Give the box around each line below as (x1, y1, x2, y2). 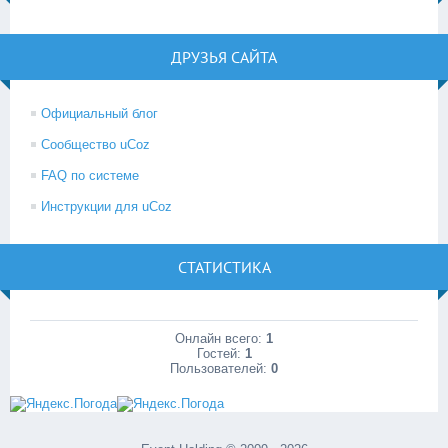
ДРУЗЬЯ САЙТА (171, 46, 277, 67)
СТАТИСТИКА (177, 256, 271, 277)
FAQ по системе (41, 167, 139, 183)
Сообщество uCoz (41, 136, 150, 152)
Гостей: (196, 345, 245, 361)
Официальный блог (41, 105, 158, 121)
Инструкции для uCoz (41, 198, 172, 214)
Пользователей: (170, 360, 271, 376)
